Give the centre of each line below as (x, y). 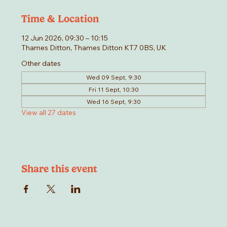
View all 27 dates (49, 113)
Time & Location (60, 19)
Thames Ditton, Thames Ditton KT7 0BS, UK (94, 48)
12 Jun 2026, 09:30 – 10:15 (65, 38)
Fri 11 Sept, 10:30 (113, 90)
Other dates (41, 64)
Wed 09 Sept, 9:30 (113, 78)
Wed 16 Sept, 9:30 (113, 102)
